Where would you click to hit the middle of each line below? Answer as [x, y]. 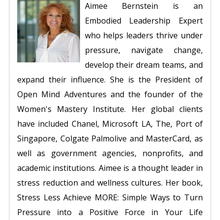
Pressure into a [50, 212]
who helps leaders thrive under [144, 35]
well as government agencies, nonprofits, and [110, 153]
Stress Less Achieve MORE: [70, 197]
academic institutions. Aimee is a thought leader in [110, 168]
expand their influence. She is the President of [110, 80]
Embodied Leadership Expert [144, 21]
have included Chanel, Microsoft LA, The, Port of [110, 124]
